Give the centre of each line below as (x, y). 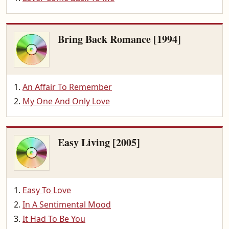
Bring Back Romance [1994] (119, 39)
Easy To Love (47, 190)
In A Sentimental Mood (67, 204)
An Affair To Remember (67, 87)
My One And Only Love (66, 101)
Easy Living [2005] (99, 142)
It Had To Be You (54, 219)
